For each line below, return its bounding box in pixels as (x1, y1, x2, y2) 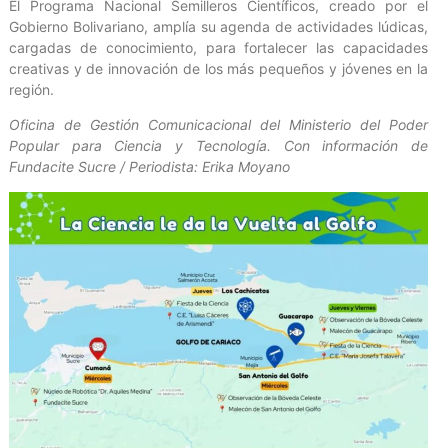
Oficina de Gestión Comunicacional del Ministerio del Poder (9, 116, 428, 134)
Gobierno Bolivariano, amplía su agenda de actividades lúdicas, (9, 17, 428, 35)
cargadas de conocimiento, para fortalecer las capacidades (9, 38, 428, 56)
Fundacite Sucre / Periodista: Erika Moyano (9, 158, 290, 176)
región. (9, 80, 54, 98)
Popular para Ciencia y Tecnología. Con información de (9, 137, 428, 155)
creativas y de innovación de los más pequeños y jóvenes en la (9, 59, 428, 77)
